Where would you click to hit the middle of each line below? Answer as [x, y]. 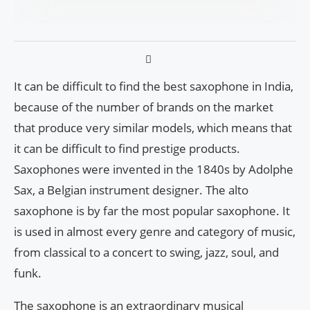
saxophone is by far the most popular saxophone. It [152, 211]
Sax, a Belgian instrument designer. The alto [131, 190]
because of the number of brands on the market [144, 107]
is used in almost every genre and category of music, [155, 232]
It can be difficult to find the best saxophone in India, [154, 86]
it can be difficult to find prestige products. [127, 149]
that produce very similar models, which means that [153, 128]
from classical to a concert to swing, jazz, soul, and [146, 253]
